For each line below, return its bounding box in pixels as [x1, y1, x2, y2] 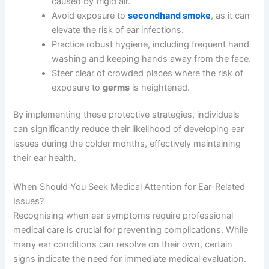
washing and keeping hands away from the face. [52, 53, 252, 64]
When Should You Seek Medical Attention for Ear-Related [13, 181, 246, 192]
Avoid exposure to [52, 10, 128, 21]
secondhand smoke [128, 10, 211, 21]
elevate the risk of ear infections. [52, 24, 184, 35]
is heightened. [130, 82, 190, 93]
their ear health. [13, 153, 77, 164]
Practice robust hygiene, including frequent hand [52, 38, 250, 50]
